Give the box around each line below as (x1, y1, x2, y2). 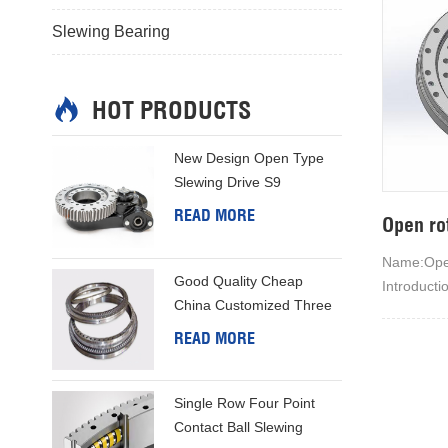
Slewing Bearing (52, 23, 170, 41)
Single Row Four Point (173, 395, 315, 412)
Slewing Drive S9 (173, 174, 281, 191)
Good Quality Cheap (173, 272, 303, 289)
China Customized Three (173, 296, 332, 313)
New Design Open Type (173, 150, 324, 167)
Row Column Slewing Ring (173, 320, 341, 337)
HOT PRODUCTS (92, 95, 251, 126)
